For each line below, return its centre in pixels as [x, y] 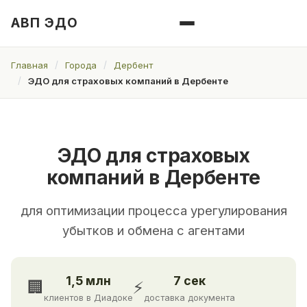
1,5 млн [88, 281]
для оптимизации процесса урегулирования [153, 211]
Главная [29, 65]
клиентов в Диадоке [88, 298]
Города [81, 65]
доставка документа [189, 298]
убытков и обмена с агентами [153, 231]
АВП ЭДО [45, 23]
